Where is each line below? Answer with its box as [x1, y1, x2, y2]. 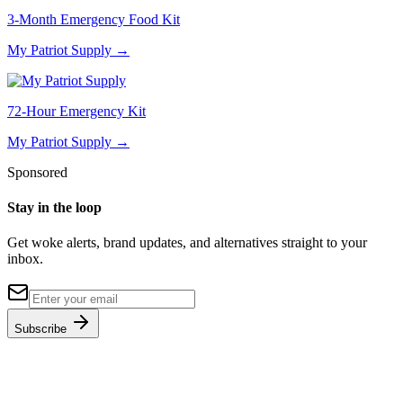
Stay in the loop [7, 200, 102, 216]
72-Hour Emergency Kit [7, 103, 146, 119]
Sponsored [7, 164, 67, 180]
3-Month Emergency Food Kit [7, 11, 180, 27]
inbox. [7, 251, 43, 267]
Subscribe [14, 322, 70, 336]
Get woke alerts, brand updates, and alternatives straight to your [7, 235, 367, 251]
